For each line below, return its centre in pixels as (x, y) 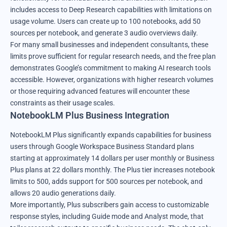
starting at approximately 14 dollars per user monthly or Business (112, 158)
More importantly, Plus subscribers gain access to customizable (109, 204)
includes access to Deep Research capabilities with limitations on (111, 10)
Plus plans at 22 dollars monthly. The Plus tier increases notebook (112, 169)
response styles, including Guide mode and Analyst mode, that (107, 216)
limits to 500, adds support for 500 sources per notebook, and (106, 181)
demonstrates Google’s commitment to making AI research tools (110, 68)
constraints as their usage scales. (63, 103)
